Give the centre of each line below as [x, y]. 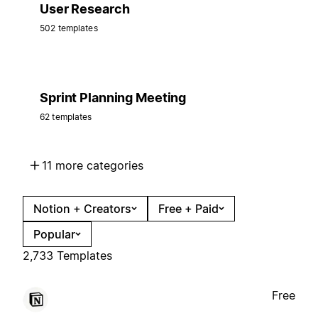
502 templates [69, 28]
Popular [54, 235]
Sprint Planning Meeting [113, 98]
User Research [85, 9]
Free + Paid [188, 209]
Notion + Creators [82, 209]
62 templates [66, 117]
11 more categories [93, 166]
